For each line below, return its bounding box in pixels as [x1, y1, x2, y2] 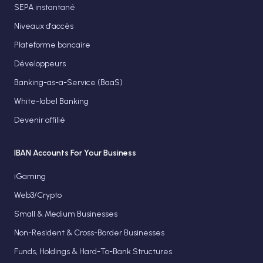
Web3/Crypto [14, 190, 62, 200]
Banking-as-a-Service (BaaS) [14, 77, 123, 87]
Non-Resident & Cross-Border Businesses [14, 228, 164, 238]
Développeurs [14, 59, 66, 69]
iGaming [14, 171, 46, 181]
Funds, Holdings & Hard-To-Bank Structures [14, 247, 172, 257]
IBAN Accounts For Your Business [14, 148, 136, 158]
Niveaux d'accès [14, 21, 73, 31]
